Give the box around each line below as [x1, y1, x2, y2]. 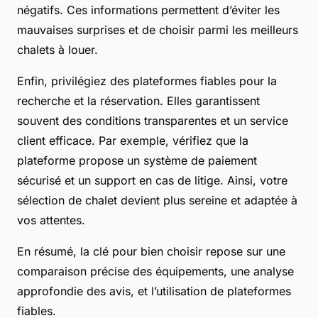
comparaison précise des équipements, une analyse [17, 264, 294, 279]
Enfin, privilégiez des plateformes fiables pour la [17, 74, 277, 89]
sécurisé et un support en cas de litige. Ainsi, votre [17, 173, 287, 188]
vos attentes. [17, 213, 85, 228]
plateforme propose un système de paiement [17, 153, 257, 168]
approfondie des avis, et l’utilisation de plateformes [17, 284, 291, 299]
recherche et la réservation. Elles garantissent [17, 94, 260, 109]
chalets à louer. [17, 43, 98, 57]
